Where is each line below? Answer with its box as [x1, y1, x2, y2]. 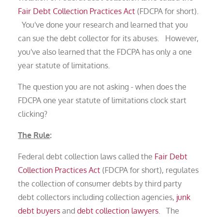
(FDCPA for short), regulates [100, 165, 199, 175]
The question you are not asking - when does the [18, 81, 187, 92]
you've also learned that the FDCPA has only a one [18, 46, 192, 57]
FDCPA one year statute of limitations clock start [18, 95, 187, 105]
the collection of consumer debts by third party [18, 178, 182, 188]
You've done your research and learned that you [18, 19, 188, 30]
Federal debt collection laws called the [18, 151, 155, 161]
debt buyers [18, 205, 61, 216]
